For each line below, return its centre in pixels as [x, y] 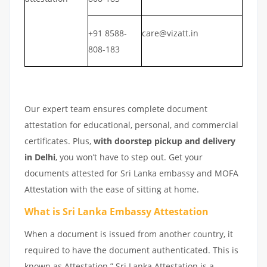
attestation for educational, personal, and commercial [131, 125]
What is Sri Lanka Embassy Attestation [117, 212]
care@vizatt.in [170, 33]
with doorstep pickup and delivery [164, 141]
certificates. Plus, [59, 141]
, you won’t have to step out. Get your [129, 157]
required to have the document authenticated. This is [131, 250]
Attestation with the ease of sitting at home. [112, 189]
